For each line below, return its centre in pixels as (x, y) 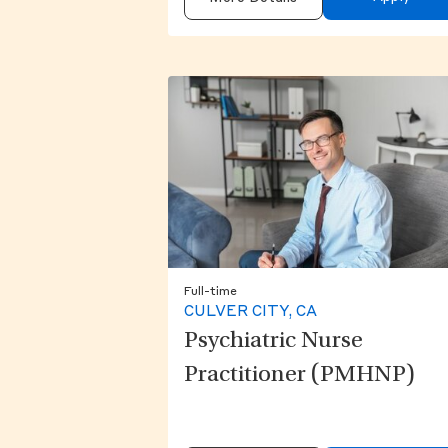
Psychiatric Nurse (273, 342)
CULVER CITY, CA (250, 313)
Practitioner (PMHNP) (299, 376)
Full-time (210, 292)
